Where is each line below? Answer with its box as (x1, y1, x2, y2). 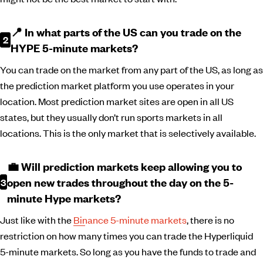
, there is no (187, 213, 234, 226)
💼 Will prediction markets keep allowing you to (6, 159, 242, 174)
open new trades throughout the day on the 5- (6, 174, 234, 190)
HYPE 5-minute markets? (11, 40, 139, 55)
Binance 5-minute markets (73, 213, 187, 226)
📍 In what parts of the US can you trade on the (11, 24, 242, 39)
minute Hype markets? (6, 190, 121, 205)
